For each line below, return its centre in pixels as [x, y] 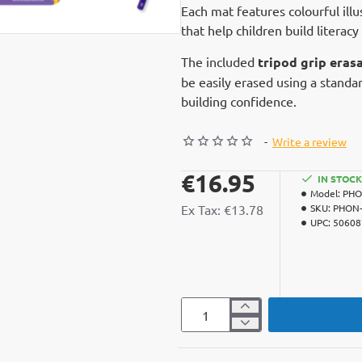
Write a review [309, 141]
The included [219, 61]
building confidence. [239, 101]
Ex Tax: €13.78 [222, 209]
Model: [325, 193]
